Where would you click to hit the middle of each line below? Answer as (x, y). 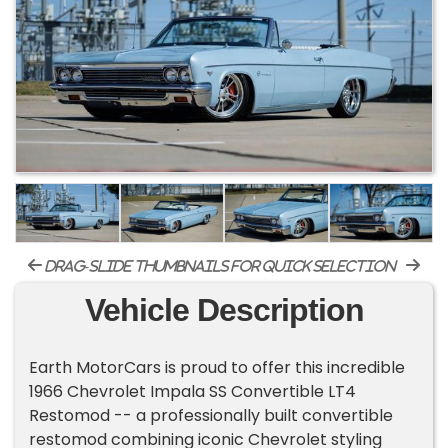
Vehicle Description (224, 310)
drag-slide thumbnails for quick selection (219, 266)
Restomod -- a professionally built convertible (211, 416)
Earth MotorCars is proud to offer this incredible (217, 368)
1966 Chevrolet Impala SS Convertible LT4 (193, 392)
